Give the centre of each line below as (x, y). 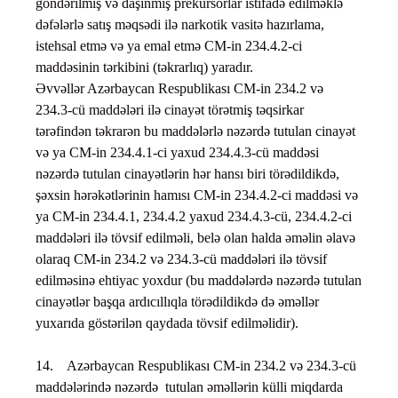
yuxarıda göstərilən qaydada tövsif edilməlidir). (169, 323)
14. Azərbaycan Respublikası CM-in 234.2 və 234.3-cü (196, 366)
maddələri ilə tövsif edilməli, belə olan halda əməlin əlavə (195, 238)
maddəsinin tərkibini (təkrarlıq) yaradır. (144, 68)
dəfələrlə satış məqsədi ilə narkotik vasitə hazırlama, (180, 25)
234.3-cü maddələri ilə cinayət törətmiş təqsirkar (170, 110)
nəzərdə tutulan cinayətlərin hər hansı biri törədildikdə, (187, 174)
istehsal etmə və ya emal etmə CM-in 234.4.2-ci (169, 46)
